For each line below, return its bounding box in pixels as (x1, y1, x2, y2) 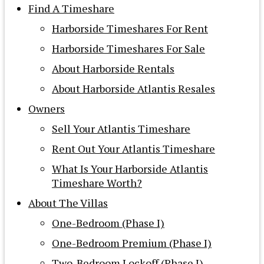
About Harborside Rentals (52, 61, 174, 76)
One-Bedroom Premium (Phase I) (52, 236, 212, 250)
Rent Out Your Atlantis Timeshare (52, 141, 215, 156)
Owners (28, 101, 65, 116)
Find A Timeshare (28, 1, 114, 16)
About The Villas (28, 196, 108, 210)
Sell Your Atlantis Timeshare (52, 121, 190, 136)
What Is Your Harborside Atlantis (52, 161, 208, 176)
